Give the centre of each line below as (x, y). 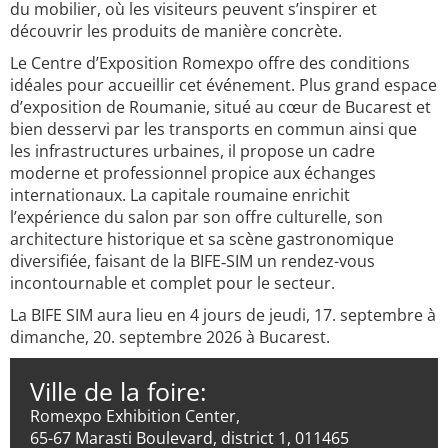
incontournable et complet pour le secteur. (172, 283)
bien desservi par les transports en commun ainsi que (213, 129)
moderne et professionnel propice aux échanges (193, 173)
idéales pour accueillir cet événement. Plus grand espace (223, 85)
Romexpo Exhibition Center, (135, 416)
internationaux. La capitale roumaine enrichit (180, 195)
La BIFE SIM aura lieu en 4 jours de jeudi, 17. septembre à (223, 315)
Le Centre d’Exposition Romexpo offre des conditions (210, 63)
